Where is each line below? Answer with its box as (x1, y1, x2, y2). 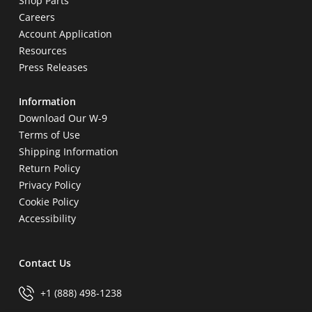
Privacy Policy (18, 178, 81, 192)
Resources (18, 44, 67, 58)
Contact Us (18, 256, 71, 270)
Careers (18, 10, 55, 24)
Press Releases (18, 61, 88, 75)
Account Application (18, 27, 112, 41)
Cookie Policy (18, 195, 79, 209)
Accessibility (18, 212, 76, 226)
